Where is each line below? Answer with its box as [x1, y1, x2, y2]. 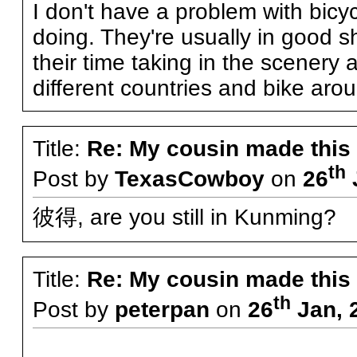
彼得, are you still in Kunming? [32, 205, 336, 230]
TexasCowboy [114, 167, 265, 192]
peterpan [114, 297, 210, 323]
